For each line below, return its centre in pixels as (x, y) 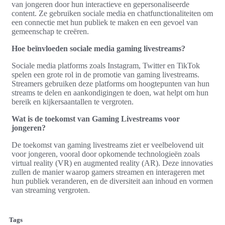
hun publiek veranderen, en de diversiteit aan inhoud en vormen (112, 181)
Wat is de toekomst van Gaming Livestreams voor (96, 119)
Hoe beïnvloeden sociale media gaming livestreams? (98, 48)
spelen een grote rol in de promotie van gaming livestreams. (105, 74)
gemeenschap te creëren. (50, 31)
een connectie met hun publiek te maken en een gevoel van (105, 22)
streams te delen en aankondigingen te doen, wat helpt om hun (110, 92)
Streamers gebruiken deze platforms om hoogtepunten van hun (110, 83)
